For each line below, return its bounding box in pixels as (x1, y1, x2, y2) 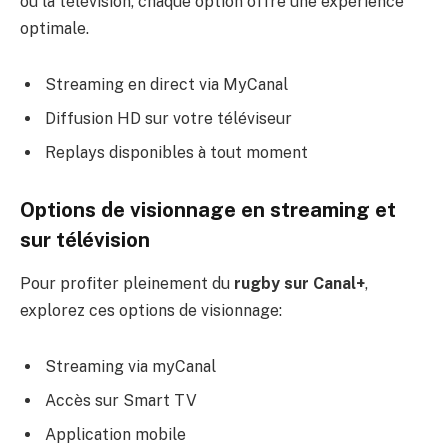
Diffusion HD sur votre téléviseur (45, 109, 292, 129)
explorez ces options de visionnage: (20, 301, 282, 321)
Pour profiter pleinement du (20, 274, 234, 294)
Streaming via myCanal (45, 356, 216, 376)
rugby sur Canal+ (234, 274, 365, 294)
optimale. (20, 19, 89, 39)
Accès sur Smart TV (45, 390, 197, 410)
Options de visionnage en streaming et (20, 197, 396, 222)
